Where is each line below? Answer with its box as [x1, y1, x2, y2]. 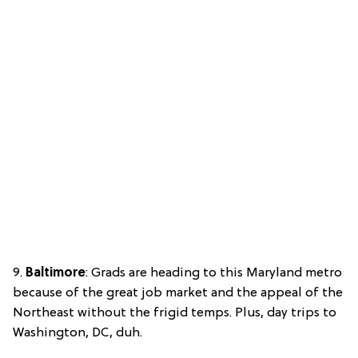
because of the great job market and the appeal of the [13, 286, 343, 301]
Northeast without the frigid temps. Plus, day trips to [13, 306, 336, 321]
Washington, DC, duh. [13, 326, 142, 341]
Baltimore [26, 266, 86, 281]
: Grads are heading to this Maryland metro [86, 266, 342, 281]
